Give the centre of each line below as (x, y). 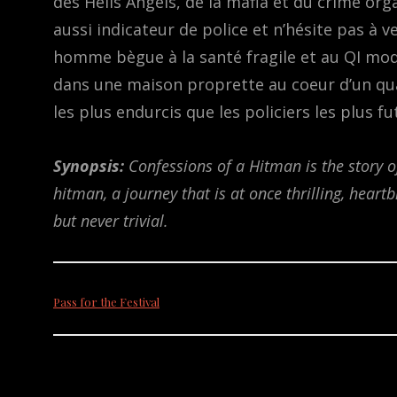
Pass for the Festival (106, 301)
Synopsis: (91, 166)
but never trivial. (111, 221)
